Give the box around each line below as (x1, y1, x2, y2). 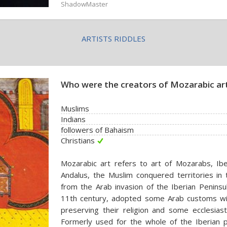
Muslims (61, 103, 89, 113)
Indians (61, 114, 86, 124)
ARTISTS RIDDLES (82, 33, 145, 44)
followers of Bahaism (61, 125, 134, 135)
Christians (61, 135, 95, 145)
